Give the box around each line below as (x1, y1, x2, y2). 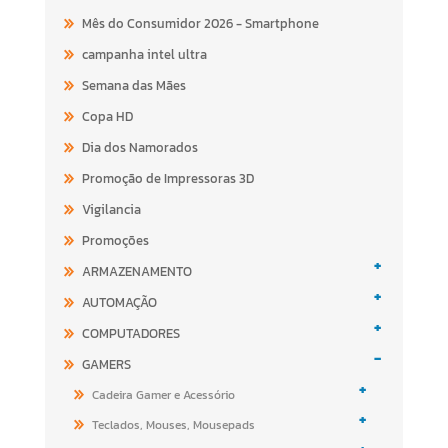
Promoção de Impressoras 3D (81, 169, 254, 188)
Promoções (81, 231, 149, 250)
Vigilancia (81, 200, 141, 219)
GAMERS (81, 355, 131, 374)
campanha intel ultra (81, 45, 207, 64)
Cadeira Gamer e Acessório (91, 386, 235, 404)
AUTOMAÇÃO (81, 293, 157, 312)
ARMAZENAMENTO (81, 262, 192, 281)
